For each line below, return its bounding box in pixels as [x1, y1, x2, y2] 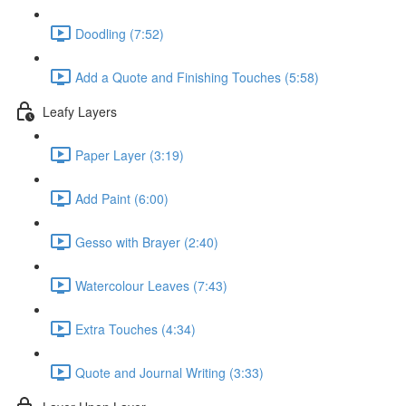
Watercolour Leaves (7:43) [75, 275, 227, 295]
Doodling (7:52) [75, 24, 164, 43]
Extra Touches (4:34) [75, 319, 196, 338]
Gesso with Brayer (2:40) [75, 232, 218, 251]
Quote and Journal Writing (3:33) [75, 362, 264, 382]
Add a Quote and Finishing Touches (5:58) [75, 67, 319, 86]
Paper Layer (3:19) [75, 145, 184, 164]
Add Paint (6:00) [75, 188, 169, 208]
